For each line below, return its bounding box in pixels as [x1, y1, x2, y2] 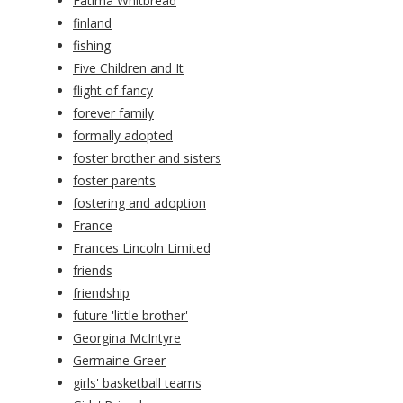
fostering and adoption [73, 194, 206, 212]
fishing [73, 37, 111, 55]
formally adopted [73, 127, 173, 145]
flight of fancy [73, 82, 153, 100]
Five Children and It [73, 59, 184, 77]
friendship [73, 284, 130, 302]
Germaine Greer [73, 352, 166, 370]
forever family [73, 104, 154, 122]
